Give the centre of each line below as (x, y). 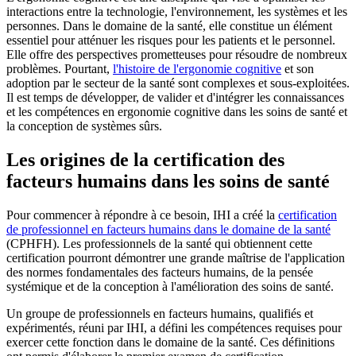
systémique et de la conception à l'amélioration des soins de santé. (170, 287)
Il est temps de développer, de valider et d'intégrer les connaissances (175, 98)
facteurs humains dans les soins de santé (168, 182)
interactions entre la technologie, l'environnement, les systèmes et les (177, 12)
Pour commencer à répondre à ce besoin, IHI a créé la (142, 215)
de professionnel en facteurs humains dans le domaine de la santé (168, 230)
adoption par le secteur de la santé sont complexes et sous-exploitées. (178, 83)
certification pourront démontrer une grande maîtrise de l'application (176, 258)
